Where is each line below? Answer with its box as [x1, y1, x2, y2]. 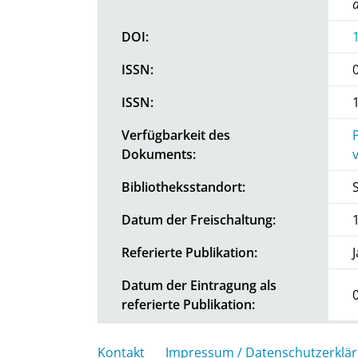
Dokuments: [121, 145, 196, 163]
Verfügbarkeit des [121, 125, 230, 144]
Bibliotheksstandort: [121, 177, 245, 196]
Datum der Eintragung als [121, 276, 276, 294]
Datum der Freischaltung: [121, 210, 276, 229]
